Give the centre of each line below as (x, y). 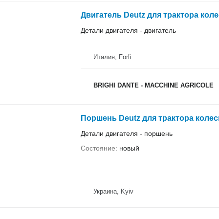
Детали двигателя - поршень (126, 134)
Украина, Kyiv (113, 191)
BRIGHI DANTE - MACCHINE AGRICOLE (153, 85)
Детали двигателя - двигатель (128, 31)
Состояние (98, 148)
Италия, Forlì (112, 57)
